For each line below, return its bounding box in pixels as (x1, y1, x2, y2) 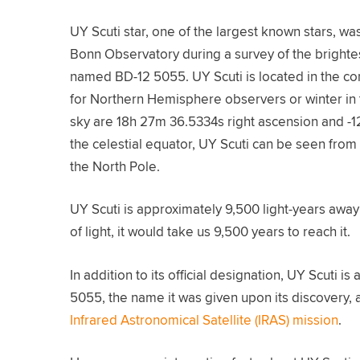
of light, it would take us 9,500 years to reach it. (70, 222, 350, 242)
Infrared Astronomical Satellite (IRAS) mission (70, 309, 338, 329)
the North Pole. (70, 156, 160, 176)
